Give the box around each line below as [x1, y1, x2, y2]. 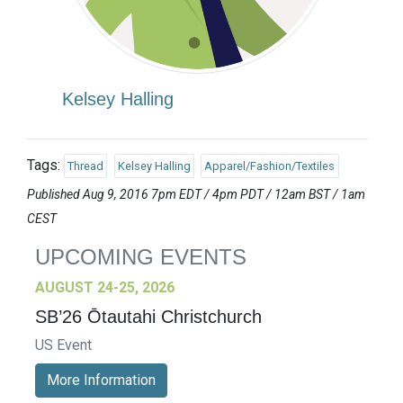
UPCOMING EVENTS [35, 244, 246, 269]
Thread [67, 159, 104, 174]
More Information [47, 371, 156, 389]
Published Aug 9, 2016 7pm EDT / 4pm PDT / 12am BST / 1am [27, 186, 365, 201]
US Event [35, 336, 92, 354]
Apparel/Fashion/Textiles [204, 159, 336, 174]
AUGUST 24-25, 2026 [35, 278, 175, 296]
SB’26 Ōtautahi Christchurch [35, 306, 262, 327]
